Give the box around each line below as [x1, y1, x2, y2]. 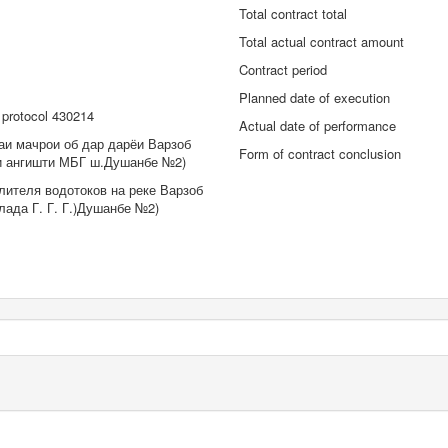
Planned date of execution [239, 88, 390, 107]
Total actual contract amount [239, 32, 404, 51]
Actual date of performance [239, 116, 396, 135]
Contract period [239, 60, 327, 79]
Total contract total [239, 4, 347, 23]
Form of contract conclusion [239, 144, 401, 163]
